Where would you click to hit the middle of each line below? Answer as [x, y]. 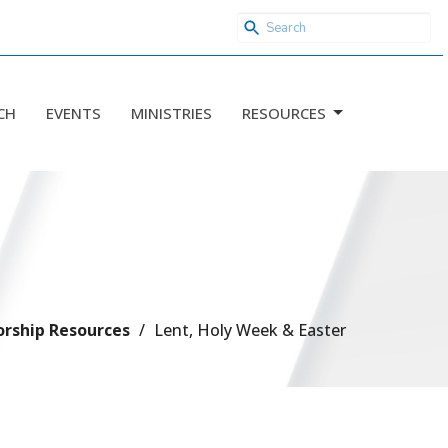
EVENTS [73, 112]
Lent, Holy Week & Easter [250, 329]
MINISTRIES [171, 112]
